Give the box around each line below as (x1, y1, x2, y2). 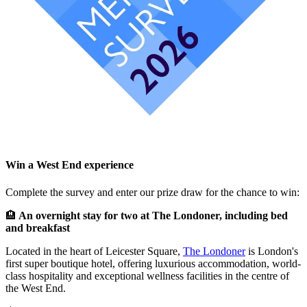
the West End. (5, 282, 66, 294)
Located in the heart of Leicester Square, (5, 245, 183, 257)
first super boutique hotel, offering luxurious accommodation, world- (5, 257, 301, 269)
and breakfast (5, 221, 70, 234)
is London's (245, 245, 298, 257)
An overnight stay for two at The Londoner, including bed (16, 209, 288, 221)
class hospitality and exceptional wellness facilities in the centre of (5, 269, 289, 282)
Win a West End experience (5, 159, 134, 171)
